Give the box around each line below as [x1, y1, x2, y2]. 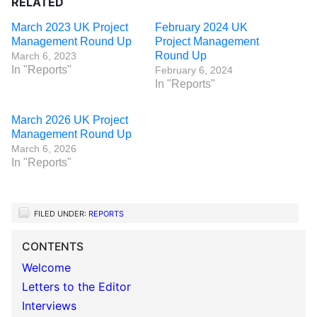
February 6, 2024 [155, 64, 233, 76]
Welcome [22, 260, 71, 275]
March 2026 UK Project [11, 114, 128, 127]
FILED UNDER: [34, 209, 88, 219]
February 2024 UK [155, 21, 248, 34]
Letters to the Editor [22, 279, 131, 294]
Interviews [22, 299, 76, 313]
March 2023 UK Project [11, 21, 128, 34]
